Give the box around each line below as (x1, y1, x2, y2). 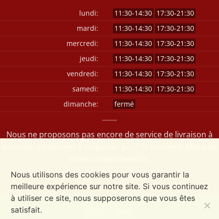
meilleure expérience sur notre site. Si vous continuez (11, 181, 208, 191)
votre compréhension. (68, 153, 151, 164)
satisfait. (11, 205, 42, 215)
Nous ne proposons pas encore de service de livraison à (6, 129, 213, 140)
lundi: (79, 8, 98, 18)
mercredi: (66, 38, 98, 48)
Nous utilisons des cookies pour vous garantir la (11, 170, 189, 179)
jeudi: (80, 53, 98, 63)
